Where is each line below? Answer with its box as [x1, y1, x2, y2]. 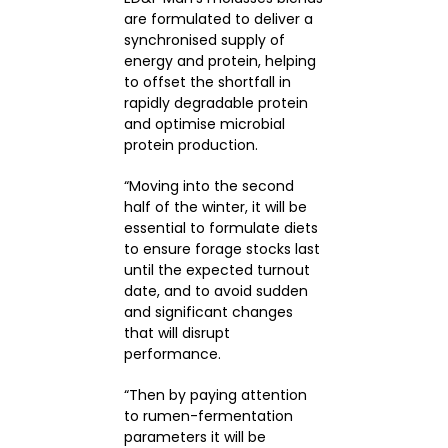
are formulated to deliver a [123, 9, 313, 30]
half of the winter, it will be [123, 197, 307, 218]
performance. [123, 344, 221, 365]
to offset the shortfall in [123, 72, 291, 93]
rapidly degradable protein [123, 93, 308, 114]
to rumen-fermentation [123, 406, 293, 427]
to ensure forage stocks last [123, 239, 320, 260]
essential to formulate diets [123, 218, 318, 239]
